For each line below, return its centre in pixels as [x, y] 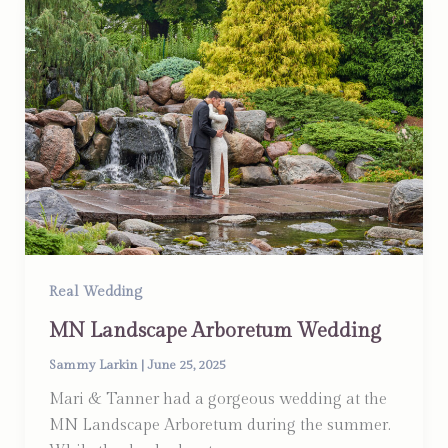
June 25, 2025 [186, 365]
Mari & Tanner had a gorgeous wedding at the [217, 400]
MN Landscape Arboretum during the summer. [219, 426]
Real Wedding [95, 292]
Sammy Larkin [94, 365]
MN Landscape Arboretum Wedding [214, 331]
